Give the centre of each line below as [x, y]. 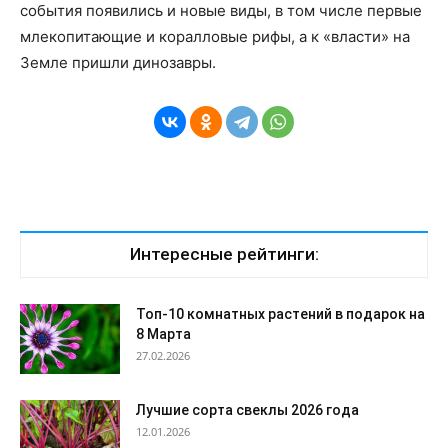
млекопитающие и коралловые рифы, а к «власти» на [215, 37]
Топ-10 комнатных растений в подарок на [280, 314]
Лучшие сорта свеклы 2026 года [247, 410]
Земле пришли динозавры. [118, 63]
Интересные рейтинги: [224, 254]
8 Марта [163, 334]
